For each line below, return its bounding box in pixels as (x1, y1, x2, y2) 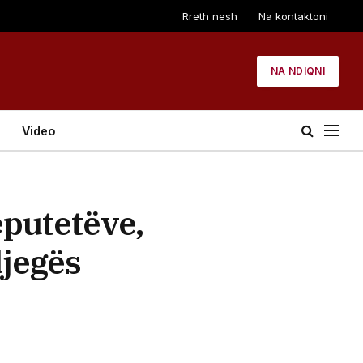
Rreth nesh (182, 9, 238, 23)
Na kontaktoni (258, 9, 329, 23)
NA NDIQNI (270, 65, 325, 77)
